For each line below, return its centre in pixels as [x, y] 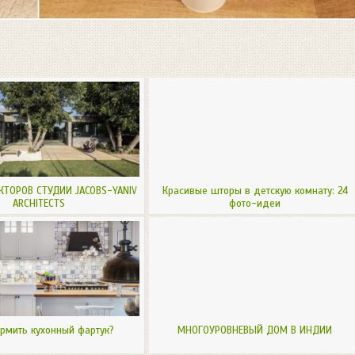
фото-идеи [255, 203]
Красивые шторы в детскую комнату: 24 [255, 191]
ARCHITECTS [38, 203]
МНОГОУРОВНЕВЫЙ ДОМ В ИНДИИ [255, 330]
